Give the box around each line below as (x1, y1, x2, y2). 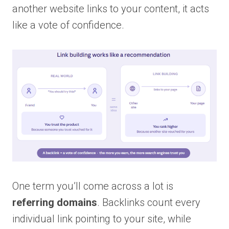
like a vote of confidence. (12, 19, 124, 32)
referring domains (12, 196, 97, 209)
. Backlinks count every (97, 196, 200, 209)
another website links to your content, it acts (12, 3, 209, 15)
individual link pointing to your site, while (12, 213, 191, 225)
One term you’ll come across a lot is (12, 180, 173, 193)
